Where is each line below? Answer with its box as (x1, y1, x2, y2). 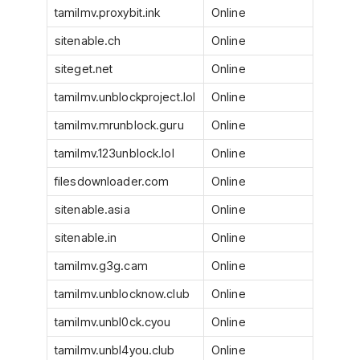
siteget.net (55, 62, 113, 77)
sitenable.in (55, 231, 117, 246)
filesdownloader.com (55, 174, 170, 190)
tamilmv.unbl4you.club (55, 343, 175, 358)
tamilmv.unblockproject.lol (55, 90, 196, 105)
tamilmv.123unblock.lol (55, 146, 174, 162)
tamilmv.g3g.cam (55, 259, 148, 274)
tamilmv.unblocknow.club (55, 287, 190, 302)
